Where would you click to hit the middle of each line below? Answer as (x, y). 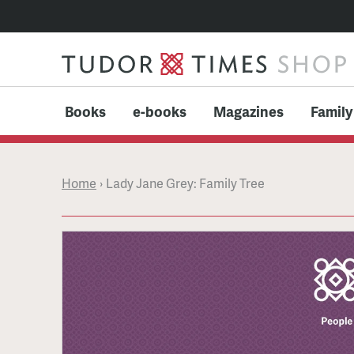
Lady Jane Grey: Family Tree (185, 183)
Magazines (248, 111)
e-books (159, 111)
